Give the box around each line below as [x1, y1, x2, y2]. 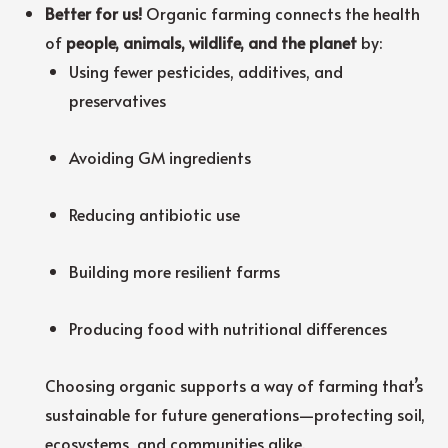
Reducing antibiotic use [69, 202, 241, 225]
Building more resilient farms [69, 259, 281, 282]
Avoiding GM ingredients [69, 145, 252, 168]
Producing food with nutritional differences [69, 316, 388, 339]
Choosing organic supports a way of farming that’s [45, 373, 424, 396]
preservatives [69, 88, 167, 111]
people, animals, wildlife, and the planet [66, 30, 358, 53]
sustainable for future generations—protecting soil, [45, 402, 426, 425]
